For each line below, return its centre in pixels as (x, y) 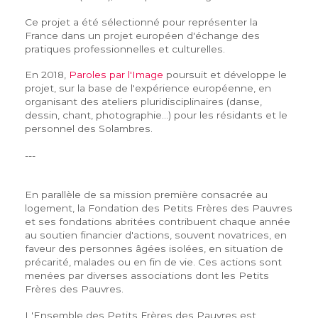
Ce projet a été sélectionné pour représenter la (141, 22)
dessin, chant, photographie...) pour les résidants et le (156, 115)
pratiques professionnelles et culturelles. (125, 49)
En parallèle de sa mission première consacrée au (146, 195)
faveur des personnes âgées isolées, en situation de (154, 249)
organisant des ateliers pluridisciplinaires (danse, (143, 101)
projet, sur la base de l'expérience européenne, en (148, 88)
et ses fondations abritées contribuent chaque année (157, 222)
